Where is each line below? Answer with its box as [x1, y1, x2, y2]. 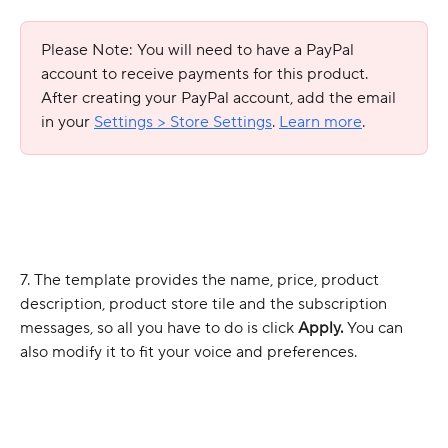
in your [41, 111, 94, 132]
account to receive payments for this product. [41, 63, 372, 84]
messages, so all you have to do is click [20, 318, 298, 339]
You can [347, 318, 407, 339]
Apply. [298, 318, 347, 339]
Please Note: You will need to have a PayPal [41, 39, 358, 60]
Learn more [279, 111, 362, 132]
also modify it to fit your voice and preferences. [20, 342, 361, 363]
